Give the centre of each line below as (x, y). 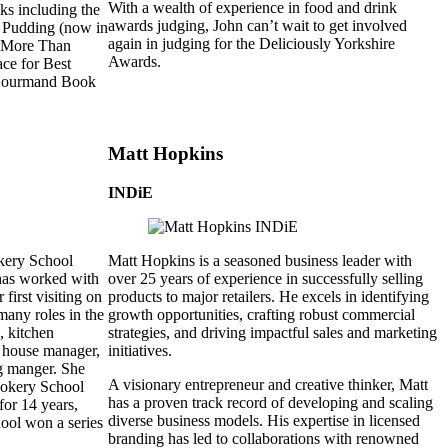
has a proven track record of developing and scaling (270, 403)
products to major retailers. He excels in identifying (268, 297)
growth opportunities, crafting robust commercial (261, 315)
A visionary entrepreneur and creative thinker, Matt (268, 385)
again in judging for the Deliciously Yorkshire (251, 43)
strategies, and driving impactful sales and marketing (272, 333)
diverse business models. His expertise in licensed (264, 421)
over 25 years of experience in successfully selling (265, 279)
